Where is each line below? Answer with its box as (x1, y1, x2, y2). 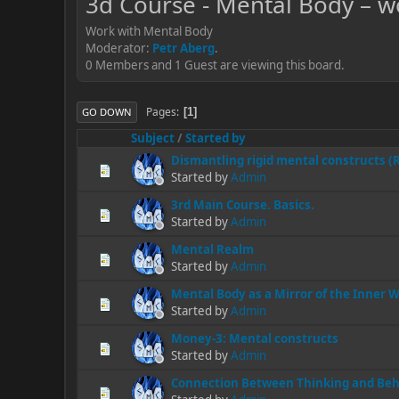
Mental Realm (171, 241, 254, 257)
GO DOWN (82, 105, 132, 118)
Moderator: (85, 39, 152, 56)
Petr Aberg (152, 39, 215, 56)
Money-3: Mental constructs (171, 330, 338, 346)
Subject (131, 130, 175, 146)
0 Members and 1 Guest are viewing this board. (85, 56, 345, 73)
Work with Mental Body (85, 22, 213, 39)
